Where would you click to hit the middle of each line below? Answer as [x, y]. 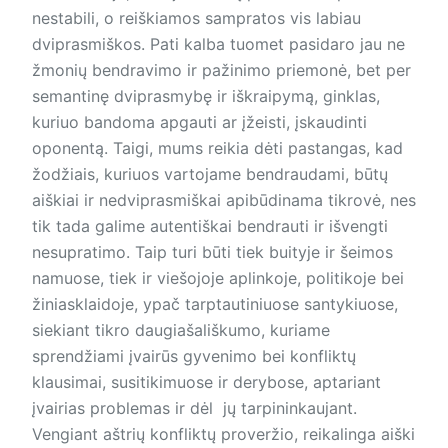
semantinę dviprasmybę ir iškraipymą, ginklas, [206, 96]
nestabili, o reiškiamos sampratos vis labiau [196, 18]
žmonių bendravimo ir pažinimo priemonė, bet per [221, 70]
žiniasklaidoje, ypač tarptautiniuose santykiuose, [215, 304]
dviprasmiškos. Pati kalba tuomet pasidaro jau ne [218, 44]
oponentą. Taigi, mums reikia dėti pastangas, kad [217, 148]
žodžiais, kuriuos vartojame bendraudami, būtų [210, 174]
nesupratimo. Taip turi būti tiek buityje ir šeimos [212, 252]
